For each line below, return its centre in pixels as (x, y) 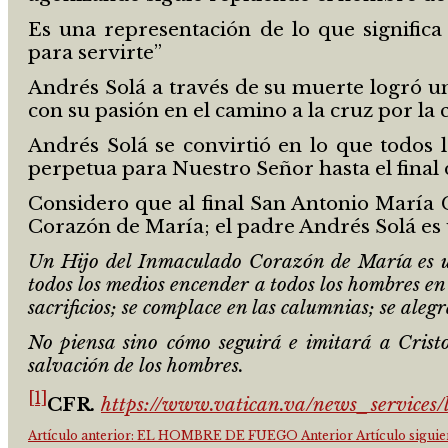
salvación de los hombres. (136, 366)
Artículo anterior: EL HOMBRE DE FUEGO (164, 436)
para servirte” (95, 53)
